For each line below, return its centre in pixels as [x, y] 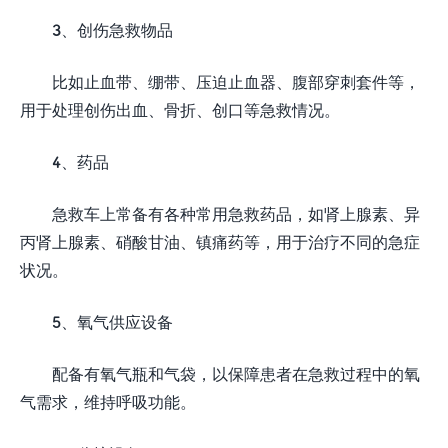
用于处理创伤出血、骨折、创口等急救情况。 [180, 109]
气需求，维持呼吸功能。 [108, 401]
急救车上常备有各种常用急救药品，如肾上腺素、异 [236, 213]
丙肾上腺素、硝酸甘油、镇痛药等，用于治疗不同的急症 [220, 241]
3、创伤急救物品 [112, 29]
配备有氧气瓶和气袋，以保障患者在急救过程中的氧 [236, 373]
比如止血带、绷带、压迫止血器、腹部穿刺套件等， [236, 81]
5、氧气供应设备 [112, 321]
